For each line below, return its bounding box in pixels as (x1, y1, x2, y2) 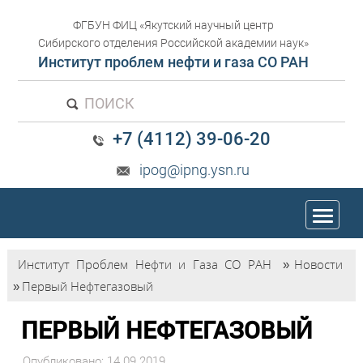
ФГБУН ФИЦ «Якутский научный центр (72, 19, 274, 32)
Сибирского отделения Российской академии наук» (37, 36, 309, 49)
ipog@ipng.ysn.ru (133, 161, 250, 178)
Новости (294, 256, 344, 274)
